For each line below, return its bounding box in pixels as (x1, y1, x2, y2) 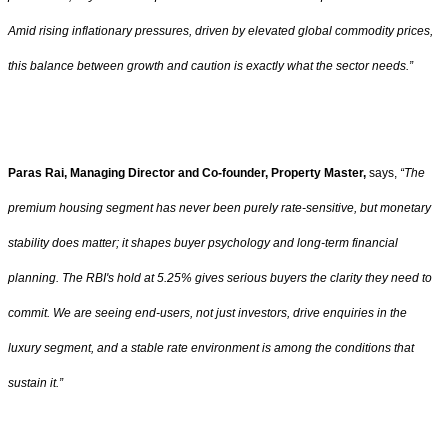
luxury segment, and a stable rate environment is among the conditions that (8, 340, 414, 355)
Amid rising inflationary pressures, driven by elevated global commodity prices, (8, 24, 433, 39)
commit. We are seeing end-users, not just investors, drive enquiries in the (8, 305, 407, 320)
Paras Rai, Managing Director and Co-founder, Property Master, (8, 165, 366, 180)
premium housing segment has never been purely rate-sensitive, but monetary (8, 200, 431, 215)
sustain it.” (8, 375, 63, 390)
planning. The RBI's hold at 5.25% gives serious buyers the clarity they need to (8, 270, 432, 285)
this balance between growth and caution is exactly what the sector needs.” (8, 59, 413, 74)
